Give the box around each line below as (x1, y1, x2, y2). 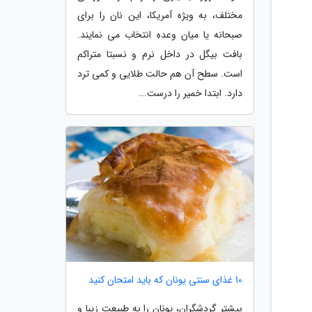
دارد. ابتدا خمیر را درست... (139, 86, 242, 102)
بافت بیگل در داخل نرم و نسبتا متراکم (77, 47, 242, 63)
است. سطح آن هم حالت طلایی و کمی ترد (77, 66, 242, 82)
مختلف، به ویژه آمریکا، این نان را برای (77, 8, 242, 24)
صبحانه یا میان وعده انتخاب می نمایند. (77, 27, 242, 43)
